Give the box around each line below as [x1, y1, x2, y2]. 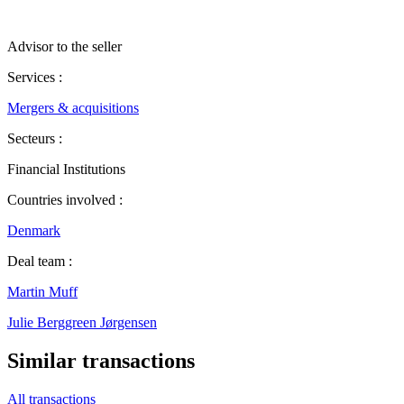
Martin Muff [7, 283, 78, 299]
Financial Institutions [7, 161, 125, 177]
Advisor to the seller [7, 38, 122, 54]
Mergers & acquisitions [7, 99, 139, 115]
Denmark [7, 222, 60, 238]
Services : [7, 69, 62, 85]
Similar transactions [7, 348, 195, 372]
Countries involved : [7, 191, 123, 207]
